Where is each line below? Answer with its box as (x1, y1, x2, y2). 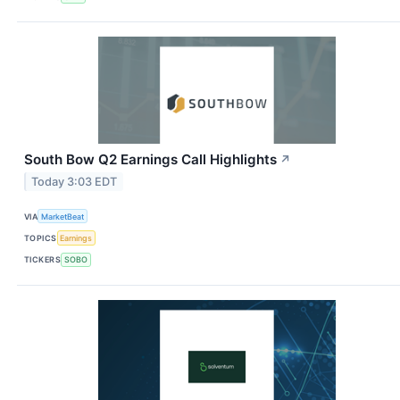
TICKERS (24, 254, 62, 265)
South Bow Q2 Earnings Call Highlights (24, 151, 277, 169)
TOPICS (24, 233, 57, 244)
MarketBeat (41, 211, 85, 221)
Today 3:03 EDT (31, 175, 118, 189)
